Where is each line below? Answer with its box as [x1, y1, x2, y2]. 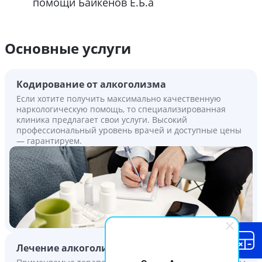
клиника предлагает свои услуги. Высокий [16, 113, 187, 125]
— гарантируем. [16, 135, 82, 146]
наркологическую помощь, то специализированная [16, 103, 226, 115]
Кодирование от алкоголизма [16, 77, 166, 91]
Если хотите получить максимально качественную [16, 92, 221, 104]
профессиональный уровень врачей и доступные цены [16, 124, 242, 136]
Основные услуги [5, 38, 131, 58]
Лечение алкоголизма [16, 241, 127, 254]
